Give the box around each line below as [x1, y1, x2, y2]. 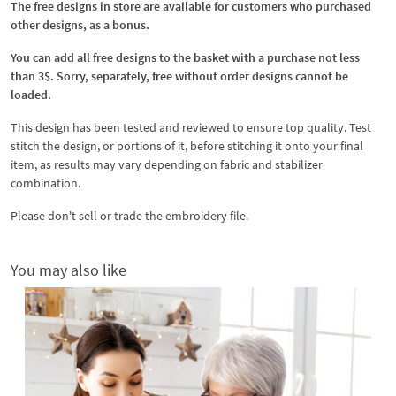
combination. [11, 174, 80, 191]
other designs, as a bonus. [11, 16, 149, 33]
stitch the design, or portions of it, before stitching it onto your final [11, 137, 363, 154]
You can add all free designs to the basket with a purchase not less [11, 49, 360, 65]
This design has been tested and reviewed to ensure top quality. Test [11, 118, 371, 135]
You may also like [11, 259, 126, 280]
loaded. [11, 86, 51, 103]
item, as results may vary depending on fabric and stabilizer [11, 156, 323, 172]
